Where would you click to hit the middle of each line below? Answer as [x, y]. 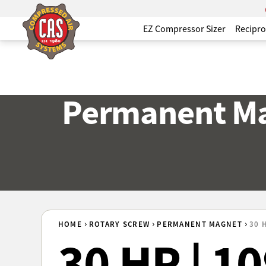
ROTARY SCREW [119, 224]
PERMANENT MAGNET [199, 224]
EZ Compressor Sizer [184, 29]
